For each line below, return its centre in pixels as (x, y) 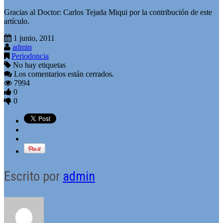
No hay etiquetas (38, 65)
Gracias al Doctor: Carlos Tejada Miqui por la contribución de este (108, 12)
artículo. (17, 21)
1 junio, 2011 (34, 38)
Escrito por (33, 176)
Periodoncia (30, 56)
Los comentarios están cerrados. (64, 74)
